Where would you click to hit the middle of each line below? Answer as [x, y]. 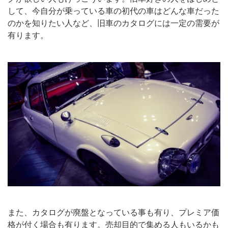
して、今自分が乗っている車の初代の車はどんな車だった [113, 11]
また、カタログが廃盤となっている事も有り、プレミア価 [113, 213]
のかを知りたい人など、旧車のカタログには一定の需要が [113, 23]
